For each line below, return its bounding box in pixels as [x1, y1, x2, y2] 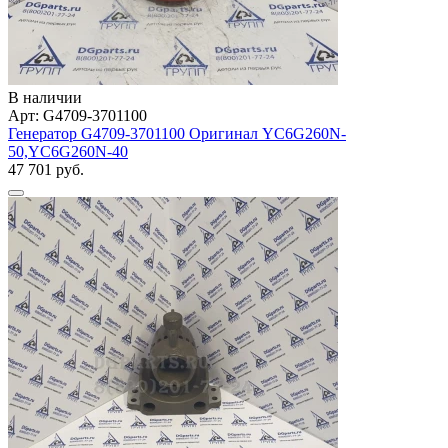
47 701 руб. [8, 160, 84, 178]
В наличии [8, 88, 82, 106]
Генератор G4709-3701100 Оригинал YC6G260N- [8, 124, 346, 142]
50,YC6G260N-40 [8, 142, 128, 160]
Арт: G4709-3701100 [8, 106, 147, 124]
